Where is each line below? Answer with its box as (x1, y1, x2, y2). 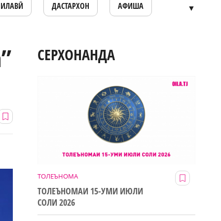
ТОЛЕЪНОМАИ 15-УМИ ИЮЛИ (37, 184, 143, 197)
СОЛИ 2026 (37, 196, 75, 208)
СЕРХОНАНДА (37, 44, 115, 65)
